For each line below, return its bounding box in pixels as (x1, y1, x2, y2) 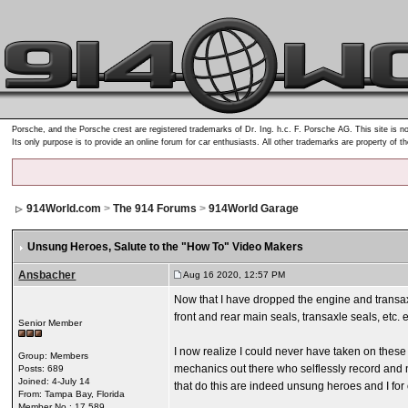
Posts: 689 (18, 363, 65, 373)
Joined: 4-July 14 (18, 376, 91, 386)
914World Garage (209, 202, 300, 215)
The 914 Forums (113, 202, 198, 215)
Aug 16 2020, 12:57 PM (181, 270, 286, 280)
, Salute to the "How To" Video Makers (108, 240, 304, 253)
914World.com (26, 202, 102, 215)
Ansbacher (18, 269, 76, 281)
